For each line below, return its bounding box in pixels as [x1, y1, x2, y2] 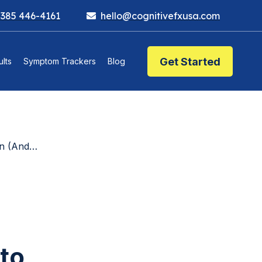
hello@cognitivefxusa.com [101, 9, 220, 22]
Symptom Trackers [23, 56, 96, 67]
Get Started [160, 55, 220, 68]
